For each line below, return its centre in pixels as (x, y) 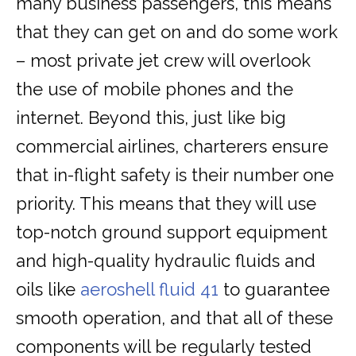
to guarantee (274, 290)
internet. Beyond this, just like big (151, 118)
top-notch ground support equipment (172, 232)
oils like (48, 290)
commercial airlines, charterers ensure (172, 147)
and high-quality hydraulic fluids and (166, 261)
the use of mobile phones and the (155, 89)
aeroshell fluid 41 (149, 290)
